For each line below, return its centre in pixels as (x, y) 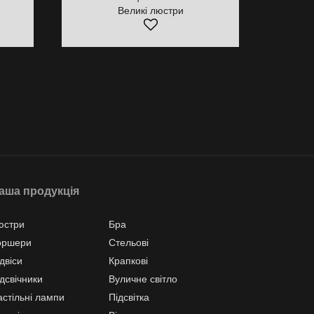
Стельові (129, 243)
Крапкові (129, 261)
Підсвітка (129, 297)
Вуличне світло (143, 279)
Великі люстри (150, 11)
